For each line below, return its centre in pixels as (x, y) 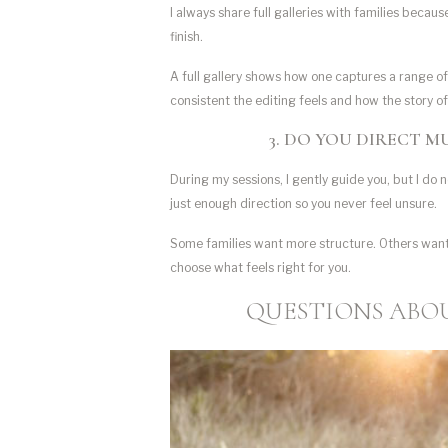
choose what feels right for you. (260, 267)
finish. (186, 36)
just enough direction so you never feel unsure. (303, 203)
